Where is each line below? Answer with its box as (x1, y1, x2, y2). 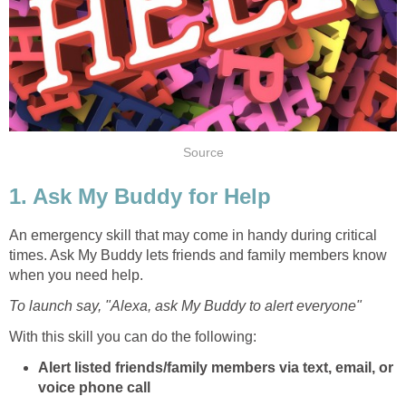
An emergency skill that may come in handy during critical (9, 227, 377, 243)
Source (182, 146, 224, 159)
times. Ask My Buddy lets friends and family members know (9, 246, 387, 263)
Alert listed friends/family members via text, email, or (38, 359, 393, 375)
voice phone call (38, 379, 150, 395)
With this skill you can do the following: (9, 328, 256, 344)
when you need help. (9, 266, 143, 283)
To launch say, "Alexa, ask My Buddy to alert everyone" (9, 297, 362, 314)
